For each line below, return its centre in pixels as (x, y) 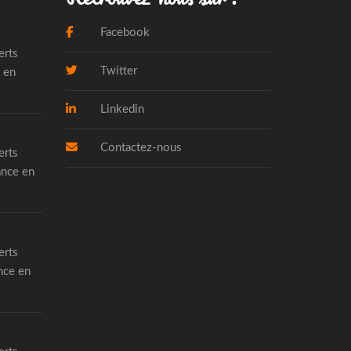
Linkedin (120, 109)
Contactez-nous (139, 147)
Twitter (117, 71)
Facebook (123, 32)
